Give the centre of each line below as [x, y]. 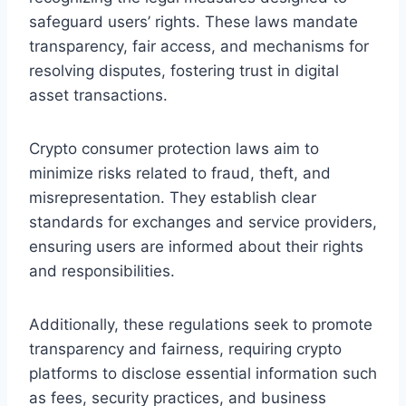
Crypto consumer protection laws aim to [174, 148]
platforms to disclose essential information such [203, 373]
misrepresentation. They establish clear [173, 197]
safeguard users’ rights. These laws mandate [193, 21]
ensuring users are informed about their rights [196, 246]
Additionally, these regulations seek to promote [201, 324]
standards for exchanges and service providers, [203, 222]
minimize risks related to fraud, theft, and [180, 173]
